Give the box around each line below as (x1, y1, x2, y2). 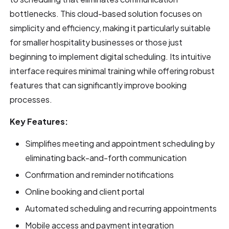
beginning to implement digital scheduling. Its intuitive (10, 51, 212, 62)
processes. (10, 94, 53, 105)
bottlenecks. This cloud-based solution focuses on (10, 8, 202, 19)
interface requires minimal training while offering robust (10, 65, 215, 76)
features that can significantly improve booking (10, 79, 187, 90)
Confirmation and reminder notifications (25, 169, 174, 180)
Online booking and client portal (25, 186, 145, 197)
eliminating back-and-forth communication (25, 152, 187, 163)
